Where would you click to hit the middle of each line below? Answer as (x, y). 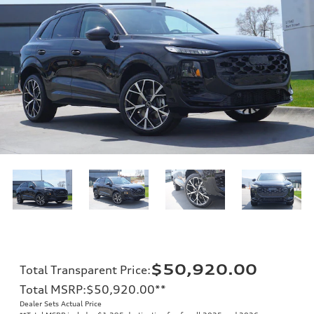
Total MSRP (51, 289)
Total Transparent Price (83, 269)
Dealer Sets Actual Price (61, 303)
